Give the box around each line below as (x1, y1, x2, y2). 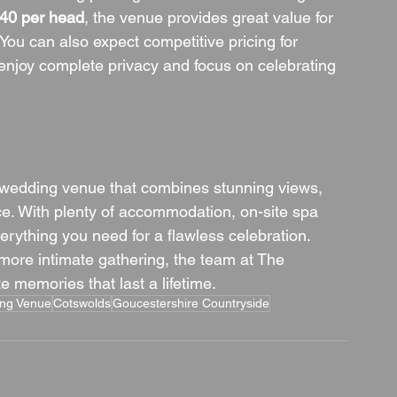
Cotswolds (53, 296, 111, 310)
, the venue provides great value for (84, 8, 338, 27)
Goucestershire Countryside (113, 296, 269, 310)
